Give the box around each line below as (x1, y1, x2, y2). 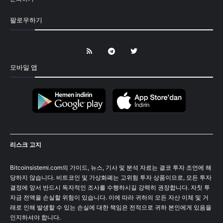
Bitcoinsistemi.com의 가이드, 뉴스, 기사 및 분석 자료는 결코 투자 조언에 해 (10, 163, 212, 171)
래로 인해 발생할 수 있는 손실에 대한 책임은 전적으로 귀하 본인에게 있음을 (10, 203, 212, 211)
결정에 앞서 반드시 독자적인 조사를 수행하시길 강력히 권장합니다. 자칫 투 (10, 183, 210, 191)
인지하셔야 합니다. (10, 213, 61, 221)
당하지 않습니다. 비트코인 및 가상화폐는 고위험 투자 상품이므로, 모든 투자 (10, 173, 212, 181)
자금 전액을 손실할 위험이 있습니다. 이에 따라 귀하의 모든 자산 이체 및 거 (10, 193, 209, 201)
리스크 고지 (10, 140, 41, 148)
